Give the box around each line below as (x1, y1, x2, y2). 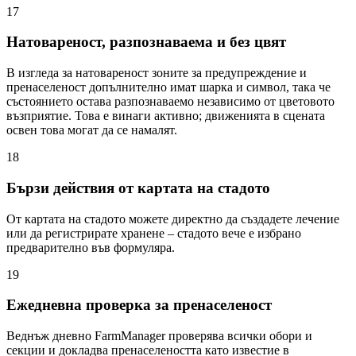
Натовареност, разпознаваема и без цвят (6, 33, 286, 51)
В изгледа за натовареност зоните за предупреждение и (6, 66, 307, 80)
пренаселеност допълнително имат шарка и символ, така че (6, 80, 331, 95)
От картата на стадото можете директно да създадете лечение (6, 211, 339, 226)
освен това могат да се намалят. (6, 123, 177, 137)
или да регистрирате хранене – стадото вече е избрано (6, 226, 301, 240)
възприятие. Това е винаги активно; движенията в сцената (6, 109, 325, 123)
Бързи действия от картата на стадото (6, 179, 270, 196)
